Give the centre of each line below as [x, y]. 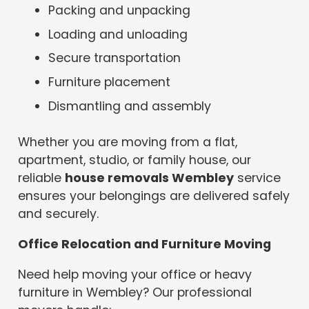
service [258, 178]
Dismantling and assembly [130, 106]
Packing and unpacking [120, 10]
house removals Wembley [150, 178]
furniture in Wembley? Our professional [135, 292]
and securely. [59, 214]
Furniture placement [110, 82]
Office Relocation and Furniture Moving [145, 244]
